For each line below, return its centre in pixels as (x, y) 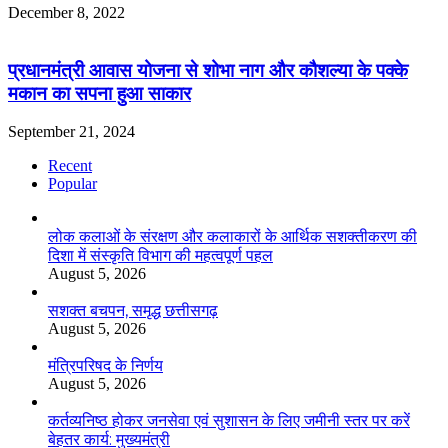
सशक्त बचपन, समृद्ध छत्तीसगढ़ (133, 311)
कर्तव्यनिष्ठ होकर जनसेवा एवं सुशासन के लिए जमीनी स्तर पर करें (229, 421)
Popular (72, 184)
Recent (70, 166)
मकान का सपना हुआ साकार (99, 93)
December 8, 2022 (66, 12)
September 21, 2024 (71, 132)
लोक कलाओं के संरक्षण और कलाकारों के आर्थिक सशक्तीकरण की (232, 237)
